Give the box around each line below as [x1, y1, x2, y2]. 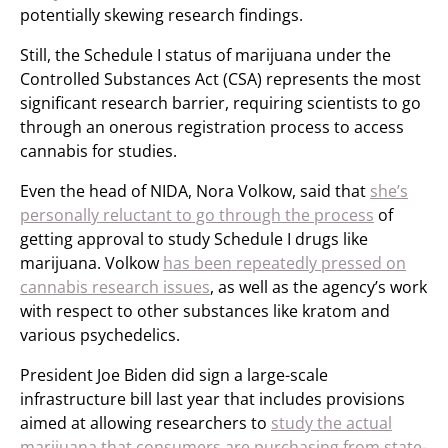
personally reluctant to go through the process [20, 204, 374, 226]
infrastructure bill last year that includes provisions [20, 388, 405, 410]
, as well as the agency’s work [210, 276, 427, 298]
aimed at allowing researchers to [20, 412, 271, 434]
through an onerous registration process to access [20, 116, 404, 138]
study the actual [271, 412, 392, 434]
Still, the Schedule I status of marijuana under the [20, 44, 391, 66]
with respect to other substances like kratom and [20, 300, 390, 322]
